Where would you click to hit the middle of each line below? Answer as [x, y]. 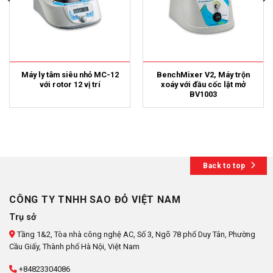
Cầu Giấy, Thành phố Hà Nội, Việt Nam [74, 247]
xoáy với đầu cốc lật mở [203, 84]
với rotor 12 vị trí [70, 84]
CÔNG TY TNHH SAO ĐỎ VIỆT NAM [95, 200]
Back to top [224, 165]
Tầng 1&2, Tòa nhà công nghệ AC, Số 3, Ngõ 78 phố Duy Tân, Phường [135, 235]
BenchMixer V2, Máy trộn [203, 74]
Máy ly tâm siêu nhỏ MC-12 [70, 74]
